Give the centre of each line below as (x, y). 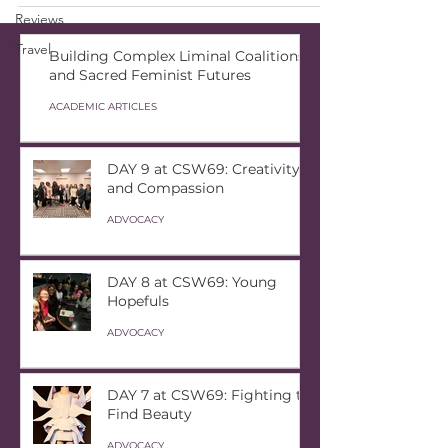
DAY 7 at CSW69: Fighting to (209, 395)
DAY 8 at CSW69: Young (192, 282)
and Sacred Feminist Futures (150, 75)
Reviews (39, 19)
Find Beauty (149, 414)
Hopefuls (138, 301)
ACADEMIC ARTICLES (103, 106)
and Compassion (165, 188)
